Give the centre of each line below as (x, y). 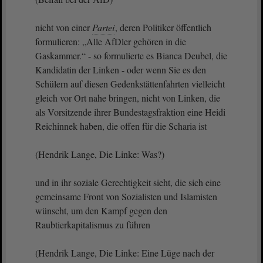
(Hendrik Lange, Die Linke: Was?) (100, 154)
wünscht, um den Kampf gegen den (101, 210)
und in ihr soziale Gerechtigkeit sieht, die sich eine (128, 182)
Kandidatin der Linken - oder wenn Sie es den (121, 70)
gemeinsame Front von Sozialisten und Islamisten (126, 196)
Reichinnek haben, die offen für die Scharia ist (122, 126)
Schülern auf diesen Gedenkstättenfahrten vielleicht (130, 84)
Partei (103, 27)
